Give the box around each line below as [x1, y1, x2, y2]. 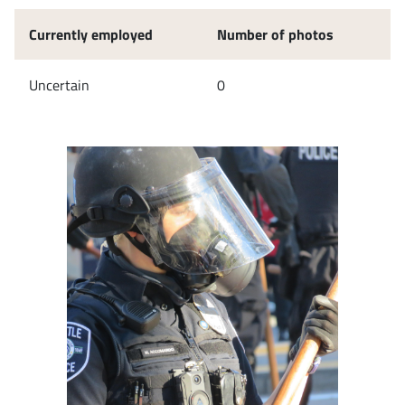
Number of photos [217, 23, 334, 45]
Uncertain [29, 73, 89, 96]
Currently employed [29, 23, 153, 45]
